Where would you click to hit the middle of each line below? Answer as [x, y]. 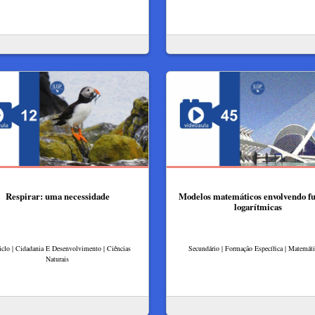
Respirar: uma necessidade [57, 196]
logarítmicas [258, 207]
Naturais [57, 258]
